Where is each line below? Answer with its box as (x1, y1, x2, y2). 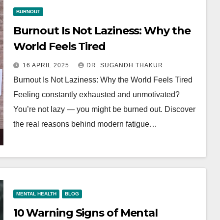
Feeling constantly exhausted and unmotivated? (13, 90, 180, 99)
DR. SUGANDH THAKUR (86, 62, 163, 69)
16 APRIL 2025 (22, 62, 71, 69)
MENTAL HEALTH (16, 191, 56, 196)
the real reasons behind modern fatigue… (13, 120, 157, 128)
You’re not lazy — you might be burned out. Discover (13, 105, 195, 113)
